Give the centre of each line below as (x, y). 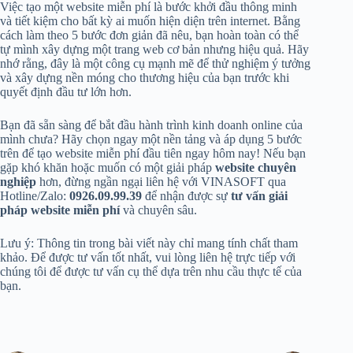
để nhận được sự (186, 196)
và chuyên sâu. (158, 210)
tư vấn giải (259, 196)
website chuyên (256, 168)
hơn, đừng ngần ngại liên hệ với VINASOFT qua (161, 182)
